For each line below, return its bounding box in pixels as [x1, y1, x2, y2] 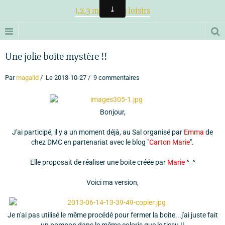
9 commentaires [92, 74, 140, 81]
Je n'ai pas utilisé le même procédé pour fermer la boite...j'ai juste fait [7, 211, 218, 219]
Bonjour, [99, 108, 126, 116]
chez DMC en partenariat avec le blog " [31, 138, 149, 146]
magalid [16, 74, 39, 81]
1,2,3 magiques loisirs [75, 5, 150, 16]
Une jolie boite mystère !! [5, 50, 107, 63]
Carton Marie [149, 138, 190, 146]
